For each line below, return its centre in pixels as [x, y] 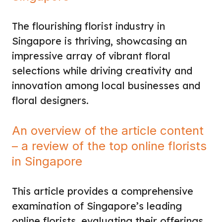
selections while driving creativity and [102, 70]
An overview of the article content [108, 130]
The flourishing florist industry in [88, 26]
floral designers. [50, 100]
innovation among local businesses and [106, 85]
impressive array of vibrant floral [91, 55]
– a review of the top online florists [109, 146]
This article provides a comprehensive [103, 191]
